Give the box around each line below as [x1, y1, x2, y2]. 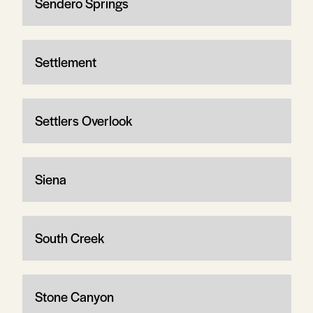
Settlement [34, 52, 96, 71]
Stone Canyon [34, 286, 114, 306]
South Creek [34, 228, 104, 247]
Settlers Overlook [34, 110, 132, 130]
